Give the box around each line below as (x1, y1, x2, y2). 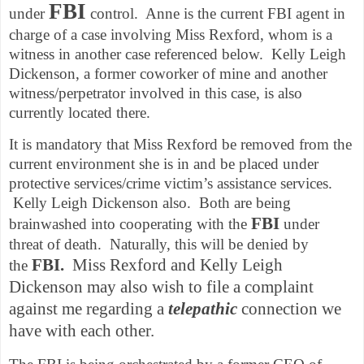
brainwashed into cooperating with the (9, 215, 251, 233)
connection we (237, 299, 341, 319)
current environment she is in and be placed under (9, 155, 318, 173)
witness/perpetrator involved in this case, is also (9, 84, 302, 102)
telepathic (168, 299, 237, 319)
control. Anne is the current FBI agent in (86, 4, 345, 22)
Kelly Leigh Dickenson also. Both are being (9, 194, 291, 212)
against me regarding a (9, 299, 168, 319)
